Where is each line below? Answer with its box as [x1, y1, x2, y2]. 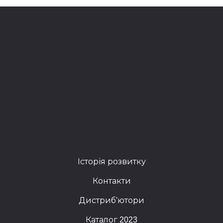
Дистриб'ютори [79, 196, 144, 205]
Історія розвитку [77, 157, 146, 166]
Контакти [92, 176, 131, 185]
